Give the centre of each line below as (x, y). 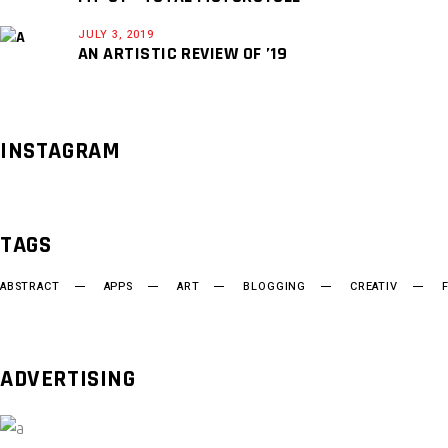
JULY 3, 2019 (116, 35)
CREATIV (374, 287)
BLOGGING (275, 287)
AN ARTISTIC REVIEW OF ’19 (183, 54)
